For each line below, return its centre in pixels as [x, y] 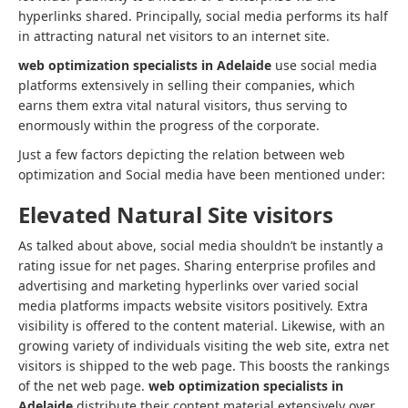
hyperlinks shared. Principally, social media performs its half [203, 16]
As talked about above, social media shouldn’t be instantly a [201, 245]
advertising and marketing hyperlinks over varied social [189, 286]
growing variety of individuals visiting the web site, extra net [204, 346]
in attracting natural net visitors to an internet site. [174, 36]
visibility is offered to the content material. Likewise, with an [202, 326]
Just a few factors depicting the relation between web [182, 154]
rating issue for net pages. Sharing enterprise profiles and [197, 265]
